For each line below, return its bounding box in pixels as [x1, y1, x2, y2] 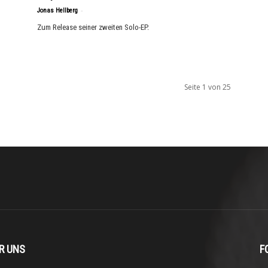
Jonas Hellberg [37, 7, 78, 14]
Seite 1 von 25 [184, 82, 231, 92]
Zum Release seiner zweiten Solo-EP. [37, 23, 149, 32]
